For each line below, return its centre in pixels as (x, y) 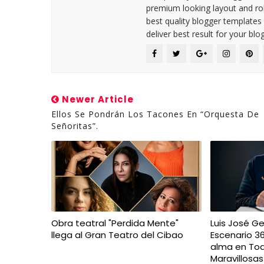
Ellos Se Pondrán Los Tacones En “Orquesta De (155, 114)
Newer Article (97, 99)
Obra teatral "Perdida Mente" (115, 223)
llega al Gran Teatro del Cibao (117, 235)
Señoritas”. (75, 126)
